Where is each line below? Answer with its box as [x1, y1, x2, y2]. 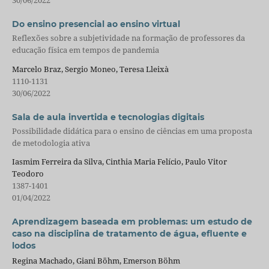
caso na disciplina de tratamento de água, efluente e [11, 228, 247, 240]
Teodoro [11, 168, 44, 180]
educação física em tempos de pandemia [11, 44, 159, 56]
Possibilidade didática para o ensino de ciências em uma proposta [11, 125, 252, 136]
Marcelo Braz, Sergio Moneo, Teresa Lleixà [11, 63, 169, 74]
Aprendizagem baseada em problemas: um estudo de [11, 216, 252, 228]
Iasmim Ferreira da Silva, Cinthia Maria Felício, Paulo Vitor [11, 156, 227, 168]
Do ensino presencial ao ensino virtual [11, 18, 180, 29]
